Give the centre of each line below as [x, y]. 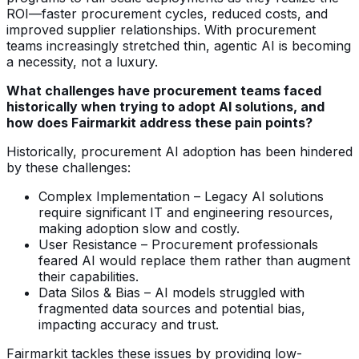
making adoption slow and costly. [139, 228]
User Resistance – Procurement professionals [178, 244]
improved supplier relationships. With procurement [161, 29]
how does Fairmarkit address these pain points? [159, 122]
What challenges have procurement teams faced [164, 90]
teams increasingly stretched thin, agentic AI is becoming [179, 45]
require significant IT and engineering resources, [186, 212]
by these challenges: [69, 167]
